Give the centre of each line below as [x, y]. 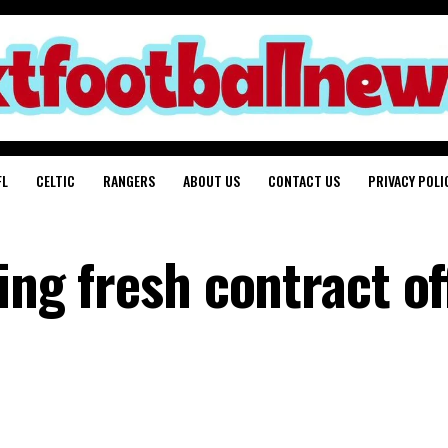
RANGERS [129, 181]
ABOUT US [211, 181]
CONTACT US [304, 181]
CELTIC [55, 181]
